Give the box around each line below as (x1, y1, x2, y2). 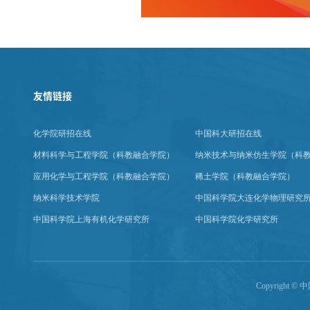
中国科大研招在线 (195, 129, 262, 138)
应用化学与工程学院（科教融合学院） (33, 172, 174, 181)
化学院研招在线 (33, 129, 91, 138)
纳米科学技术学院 (33, 193, 100, 203)
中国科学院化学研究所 (195, 215, 278, 224)
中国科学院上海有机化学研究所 (33, 215, 149, 224)
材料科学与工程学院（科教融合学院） (33, 150, 174, 160)
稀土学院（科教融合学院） (195, 172, 295, 181)
